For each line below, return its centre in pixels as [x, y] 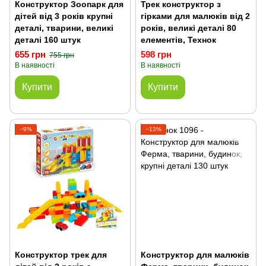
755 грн [62, 55]
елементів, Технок [178, 40]
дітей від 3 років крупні [64, 16]
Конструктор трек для [61, 255]
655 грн [30, 54]
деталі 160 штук [48, 40]
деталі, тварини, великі [64, 28]
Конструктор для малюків [195, 255]
